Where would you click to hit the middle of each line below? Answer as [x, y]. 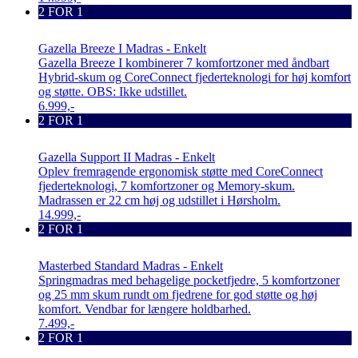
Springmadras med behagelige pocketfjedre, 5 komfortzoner [189, 280]
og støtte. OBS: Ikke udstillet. [113, 91]
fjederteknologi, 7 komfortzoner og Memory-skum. [167, 185]
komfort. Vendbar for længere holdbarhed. [145, 308]
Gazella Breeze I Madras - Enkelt [122, 48]
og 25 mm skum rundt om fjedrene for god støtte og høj [178, 294]
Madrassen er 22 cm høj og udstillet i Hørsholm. [159, 200]
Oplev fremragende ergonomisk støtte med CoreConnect [181, 171]
